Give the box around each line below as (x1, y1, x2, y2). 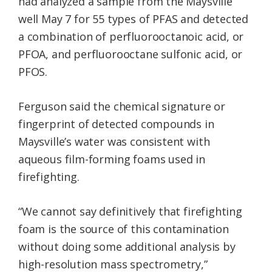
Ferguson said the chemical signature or (18, 98, 225, 114)
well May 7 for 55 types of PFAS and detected (18, 11, 249, 26)
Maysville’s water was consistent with (18, 134, 210, 149)
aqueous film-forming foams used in (18, 151, 205, 166)
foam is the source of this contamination (18, 221, 229, 236)
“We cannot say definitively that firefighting (18, 203, 242, 219)
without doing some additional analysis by (18, 239, 236, 254)
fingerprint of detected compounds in (18, 116, 214, 131)
